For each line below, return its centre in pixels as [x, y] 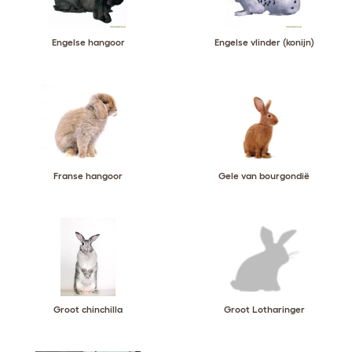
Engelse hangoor [88, 42]
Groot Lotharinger [264, 309]
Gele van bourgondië [264, 176]
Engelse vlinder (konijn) [264, 42]
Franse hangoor [88, 176]
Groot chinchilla [88, 309]
